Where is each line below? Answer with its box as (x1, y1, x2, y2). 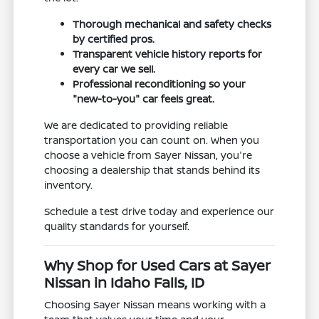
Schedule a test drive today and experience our (44, 204, 275, 218)
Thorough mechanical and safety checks (73, 16, 272, 31)
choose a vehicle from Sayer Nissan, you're (44, 147, 253, 162)
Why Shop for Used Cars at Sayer (44, 255, 271, 275)
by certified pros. (73, 31, 155, 46)
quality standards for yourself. (44, 219, 190, 233)
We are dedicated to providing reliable (44, 117, 229, 132)
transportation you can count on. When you (44, 132, 260, 147)
